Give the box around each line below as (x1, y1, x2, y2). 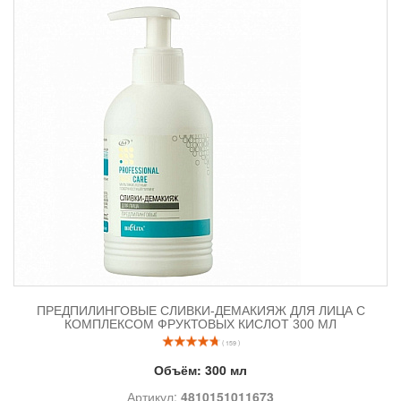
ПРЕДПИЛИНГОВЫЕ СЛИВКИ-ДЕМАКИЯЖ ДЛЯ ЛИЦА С (36, 303, 365, 318)
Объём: (154, 360, 205, 379)
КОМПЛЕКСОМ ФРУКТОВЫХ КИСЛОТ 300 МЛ (64, 316, 337, 331)
